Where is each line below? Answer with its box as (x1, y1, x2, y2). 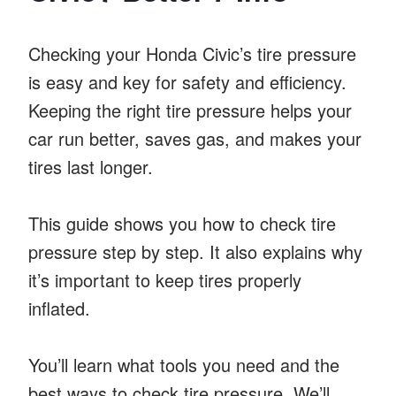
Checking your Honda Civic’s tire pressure (28, 40, 356, 66)
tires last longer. (28, 153, 153, 179)
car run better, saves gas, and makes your (28, 125, 362, 151)
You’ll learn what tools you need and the (28, 351, 339, 377)
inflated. (28, 294, 90, 321)
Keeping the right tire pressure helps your (28, 96, 352, 123)
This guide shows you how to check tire (28, 209, 336, 236)
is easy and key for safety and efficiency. (28, 68, 346, 95)
